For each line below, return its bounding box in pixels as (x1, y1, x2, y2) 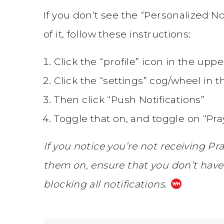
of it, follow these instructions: (43, 28, 191, 40)
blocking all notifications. (43, 178, 167, 190)
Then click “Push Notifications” (54, 93, 205, 106)
